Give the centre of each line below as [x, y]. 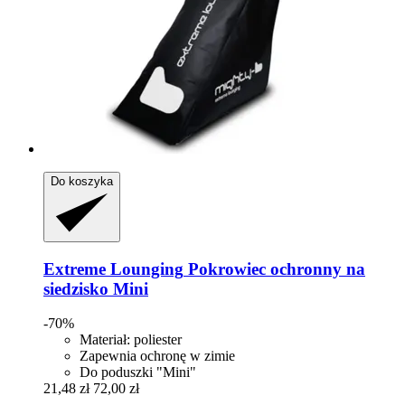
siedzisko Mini [96, 288]
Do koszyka [82, 181]
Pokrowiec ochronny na [274, 268]
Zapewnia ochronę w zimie [157, 356]
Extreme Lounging [113, 268]
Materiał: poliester [131, 340]
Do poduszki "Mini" [138, 372]
